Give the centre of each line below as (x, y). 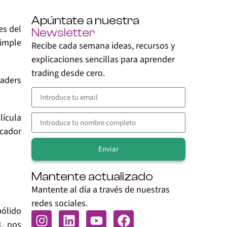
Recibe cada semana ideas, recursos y (103, 46)
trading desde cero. (68, 73)
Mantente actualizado (92, 177)
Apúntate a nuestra (85, 21)
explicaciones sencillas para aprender (103, 60)
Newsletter (63, 33)
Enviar (108, 149)
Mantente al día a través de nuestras (101, 190)
